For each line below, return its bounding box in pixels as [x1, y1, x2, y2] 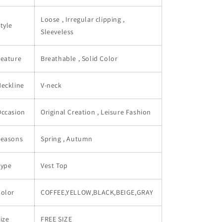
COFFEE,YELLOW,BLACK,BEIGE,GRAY [41, 188, 154, 197]
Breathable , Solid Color [41, 54, 118, 63]
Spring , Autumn [41, 134, 93, 143]
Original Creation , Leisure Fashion [41, 108, 151, 116]
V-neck [41, 81, 62, 90]
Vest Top [41, 161, 68, 170]
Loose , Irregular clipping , [41, 15, 125, 24]
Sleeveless [41, 27, 74, 36]
